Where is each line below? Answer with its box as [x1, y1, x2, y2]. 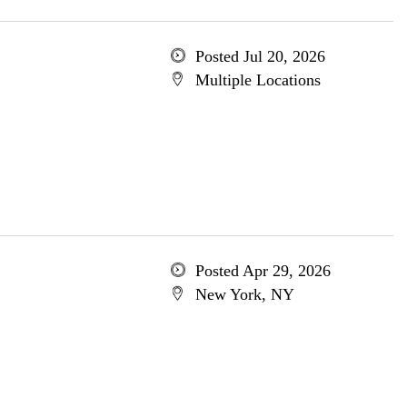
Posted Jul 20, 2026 [194, 47, 325, 65]
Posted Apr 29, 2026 [194, 262, 331, 280]
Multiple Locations [194, 71, 321, 89]
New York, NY [194, 285, 294, 303]
